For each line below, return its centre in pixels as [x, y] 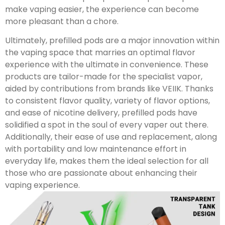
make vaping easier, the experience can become [102, 9]
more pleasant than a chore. [62, 21]
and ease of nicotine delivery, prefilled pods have [101, 113]
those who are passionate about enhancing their [101, 173]
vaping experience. [42, 185]
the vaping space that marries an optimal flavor [100, 52]
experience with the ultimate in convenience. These [107, 64]
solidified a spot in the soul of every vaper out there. [107, 125]
